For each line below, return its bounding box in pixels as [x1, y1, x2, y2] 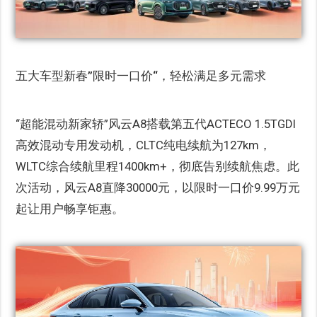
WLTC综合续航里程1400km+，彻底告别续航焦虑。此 [16, 159, 300, 174]
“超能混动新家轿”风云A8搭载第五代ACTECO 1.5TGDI [16, 117, 296, 132]
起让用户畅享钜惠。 [16, 202, 125, 217]
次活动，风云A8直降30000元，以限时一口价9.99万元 [16, 180, 301, 195]
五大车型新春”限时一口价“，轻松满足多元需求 [16, 69, 267, 83]
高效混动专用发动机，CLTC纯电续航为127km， [16, 138, 272, 153]
